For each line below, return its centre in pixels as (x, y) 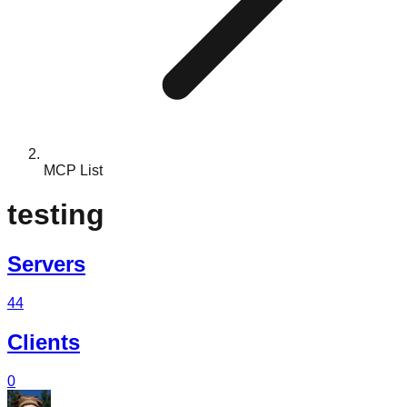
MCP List (73, 170)
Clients (44, 342)
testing (56, 215)
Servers (46, 263)
